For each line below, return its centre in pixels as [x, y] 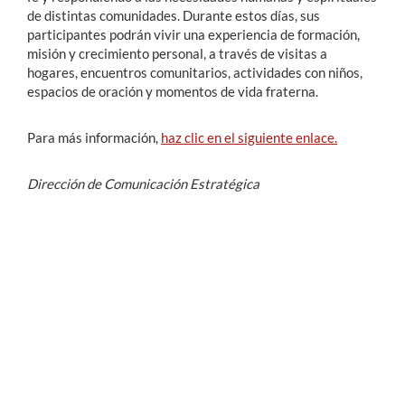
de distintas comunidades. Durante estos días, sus [174, 15]
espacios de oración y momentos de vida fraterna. [174, 91]
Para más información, [94, 137]
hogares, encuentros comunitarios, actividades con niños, [195, 72]
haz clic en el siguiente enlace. [249, 137]
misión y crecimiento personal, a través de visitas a [177, 53]
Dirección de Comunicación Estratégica [143, 184]
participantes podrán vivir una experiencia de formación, [193, 34]
